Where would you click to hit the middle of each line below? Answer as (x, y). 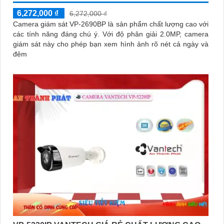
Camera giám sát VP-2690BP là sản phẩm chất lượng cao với (111, 24)
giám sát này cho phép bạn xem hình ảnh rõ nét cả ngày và (111, 44)
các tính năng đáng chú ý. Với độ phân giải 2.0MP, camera (58, 34)
